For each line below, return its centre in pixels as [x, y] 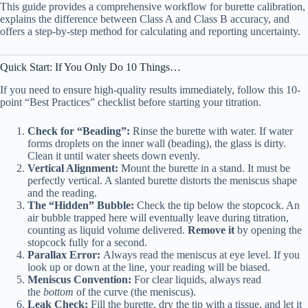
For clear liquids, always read [196, 280]
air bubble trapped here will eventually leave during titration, [158, 218]
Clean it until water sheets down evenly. [114, 156]
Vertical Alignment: [73, 168]
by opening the [268, 230]
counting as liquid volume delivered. [108, 230]
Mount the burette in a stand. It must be [204, 168]
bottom [58, 292]
